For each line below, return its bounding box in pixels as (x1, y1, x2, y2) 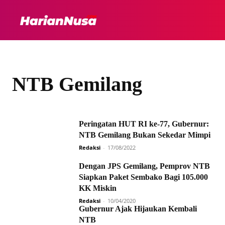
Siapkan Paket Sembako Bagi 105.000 (79, 173, 208, 181)
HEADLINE (151, 16, 188, 24)
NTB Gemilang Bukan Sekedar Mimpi (79, 131, 210, 139)
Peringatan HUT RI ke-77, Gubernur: (79, 120, 209, 128)
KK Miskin (79, 184, 117, 192)
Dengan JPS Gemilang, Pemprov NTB (79, 162, 210, 170)
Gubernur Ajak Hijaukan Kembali (79, 204, 197, 213)
